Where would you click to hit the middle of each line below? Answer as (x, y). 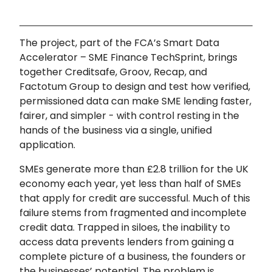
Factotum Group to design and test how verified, (135, 86)
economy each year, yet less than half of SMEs (130, 183)
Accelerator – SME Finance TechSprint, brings (128, 57)
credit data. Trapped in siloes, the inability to (125, 227)
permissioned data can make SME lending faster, (135, 101)
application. (47, 144)
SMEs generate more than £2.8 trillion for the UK (134, 169)
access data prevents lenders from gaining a (127, 242)
